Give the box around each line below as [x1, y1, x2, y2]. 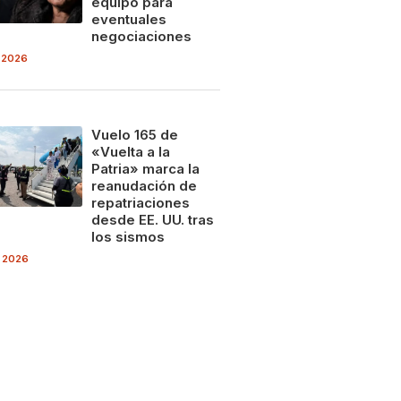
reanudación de [90, 176, 197, 194]
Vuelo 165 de [90, 125, 178, 143]
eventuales [90, 10, 166, 28]
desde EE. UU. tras [90, 210, 214, 228]
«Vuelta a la [90, 142, 170, 160]
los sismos [90, 227, 165, 245]
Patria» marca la [90, 159, 200, 177]
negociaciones [90, 27, 192, 45]
